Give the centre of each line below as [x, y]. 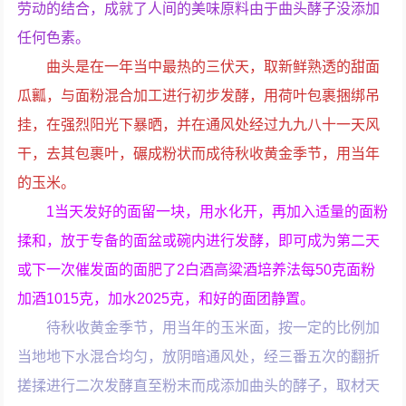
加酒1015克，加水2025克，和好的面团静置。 [166, 299]
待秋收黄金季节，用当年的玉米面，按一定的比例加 [213, 328]
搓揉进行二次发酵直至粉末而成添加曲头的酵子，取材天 [199, 386]
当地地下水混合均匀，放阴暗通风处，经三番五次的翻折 [199, 357]
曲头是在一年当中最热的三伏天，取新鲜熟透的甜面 [213, 67]
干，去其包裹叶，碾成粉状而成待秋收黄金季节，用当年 [199, 154]
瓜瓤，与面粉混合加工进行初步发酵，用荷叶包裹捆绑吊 [199, 96]
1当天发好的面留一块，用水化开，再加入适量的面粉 [217, 212]
